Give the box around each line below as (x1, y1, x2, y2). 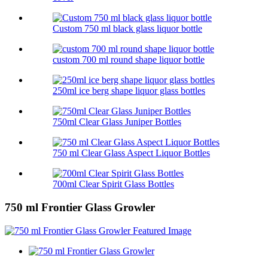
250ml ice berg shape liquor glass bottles (53, 86, 205, 96)
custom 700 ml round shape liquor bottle (53, 54, 205, 65)
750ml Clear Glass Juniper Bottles (53, 117, 181, 127)
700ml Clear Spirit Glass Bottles (53, 179, 174, 190)
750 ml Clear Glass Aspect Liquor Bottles (53, 148, 210, 159)
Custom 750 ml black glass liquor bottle (53, 23, 202, 34)
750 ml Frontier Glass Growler (5, 201, 155, 214)
